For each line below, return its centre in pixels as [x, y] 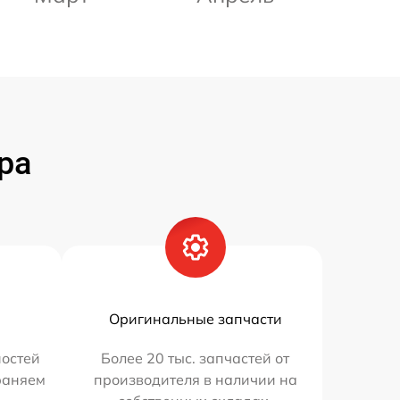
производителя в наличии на [195, 380]
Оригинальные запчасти [195, 319]
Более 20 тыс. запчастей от [196, 358]
